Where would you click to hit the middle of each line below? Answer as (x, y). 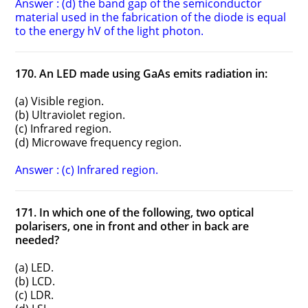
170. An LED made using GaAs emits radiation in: (142, 74)
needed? (37, 240)
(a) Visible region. (60, 101)
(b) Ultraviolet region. (70, 115)
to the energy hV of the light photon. (110, 31)
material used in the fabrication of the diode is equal (151, 18)
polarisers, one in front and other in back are (132, 227)
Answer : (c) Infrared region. (87, 170)
